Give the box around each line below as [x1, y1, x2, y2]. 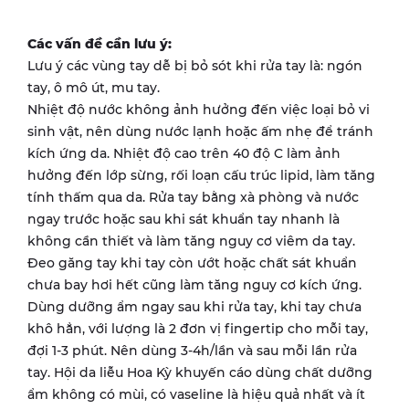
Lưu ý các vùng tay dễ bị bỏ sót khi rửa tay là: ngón [27, 57, 362, 74]
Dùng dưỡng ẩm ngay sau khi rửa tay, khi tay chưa [27, 298, 362, 315]
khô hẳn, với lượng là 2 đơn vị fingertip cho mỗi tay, [27, 320, 368, 337]
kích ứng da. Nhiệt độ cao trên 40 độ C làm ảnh [27, 144, 341, 162]
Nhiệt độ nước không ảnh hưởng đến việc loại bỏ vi [27, 100, 370, 118]
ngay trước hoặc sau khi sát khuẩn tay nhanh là [27, 210, 340, 227]
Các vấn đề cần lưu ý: [27, 35, 172, 52]
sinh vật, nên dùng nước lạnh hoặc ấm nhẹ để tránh [27, 122, 373, 140]
